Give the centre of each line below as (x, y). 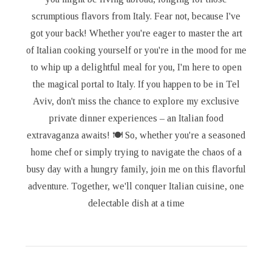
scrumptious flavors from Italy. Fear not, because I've (136, 16)
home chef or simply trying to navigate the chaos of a (136, 152)
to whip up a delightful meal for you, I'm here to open (136, 67)
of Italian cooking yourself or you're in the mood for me (136, 50)
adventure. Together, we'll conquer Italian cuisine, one (136, 186)
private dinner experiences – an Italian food (136, 118)
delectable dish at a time (136, 203)
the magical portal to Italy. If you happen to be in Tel (136, 84)
